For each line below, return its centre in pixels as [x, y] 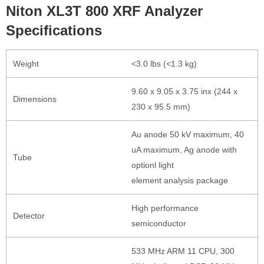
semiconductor [159, 223]
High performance [165, 208]
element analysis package [179, 180]
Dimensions [34, 99]
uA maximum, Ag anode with [184, 149]
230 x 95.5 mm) [161, 106]
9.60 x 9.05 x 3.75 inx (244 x [184, 91]
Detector [29, 215]
